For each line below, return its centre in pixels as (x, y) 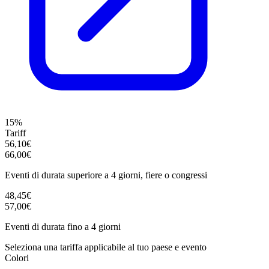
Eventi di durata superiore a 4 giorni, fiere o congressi (106, 175)
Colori (17, 258)
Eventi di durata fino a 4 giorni (63, 226)
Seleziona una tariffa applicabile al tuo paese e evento (106, 247)
